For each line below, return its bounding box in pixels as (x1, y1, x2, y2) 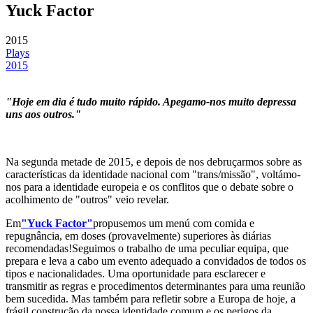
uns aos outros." (6, 108, 81, 121)
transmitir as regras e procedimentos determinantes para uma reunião (6, 280, 305, 293)
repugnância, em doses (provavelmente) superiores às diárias (6, 230, 271, 242)
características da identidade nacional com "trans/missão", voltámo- (6, 168, 300, 181)
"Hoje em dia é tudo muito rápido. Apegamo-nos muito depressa (6, 96, 296, 108)
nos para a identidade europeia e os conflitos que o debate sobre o (6, 181, 293, 194)
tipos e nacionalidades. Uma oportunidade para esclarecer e (6, 268, 265, 280)
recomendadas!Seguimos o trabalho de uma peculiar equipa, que (6, 242, 289, 255)
